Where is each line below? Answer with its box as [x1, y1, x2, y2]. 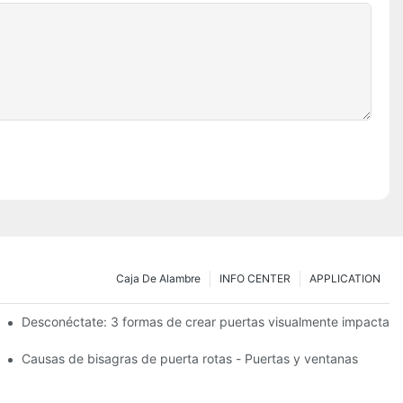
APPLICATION [309, 271, 381, 285]
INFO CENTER [219, 271, 291, 285]
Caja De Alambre [116, 271, 201, 285]
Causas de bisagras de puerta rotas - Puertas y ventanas [22, 350, 359, 366]
